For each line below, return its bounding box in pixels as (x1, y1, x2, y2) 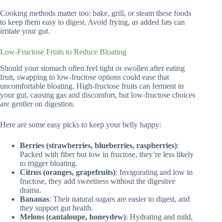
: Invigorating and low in (115, 167, 193, 176)
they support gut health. (20, 203, 93, 212)
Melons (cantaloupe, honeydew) (20, 212, 126, 221)
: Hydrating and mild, (126, 212, 193, 221)
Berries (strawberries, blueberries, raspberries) (20, 141, 177, 150)
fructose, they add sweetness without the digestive (20, 176, 175, 185)
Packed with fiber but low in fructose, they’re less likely (20, 150, 194, 159)
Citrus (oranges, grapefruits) (20, 167, 115, 176)
